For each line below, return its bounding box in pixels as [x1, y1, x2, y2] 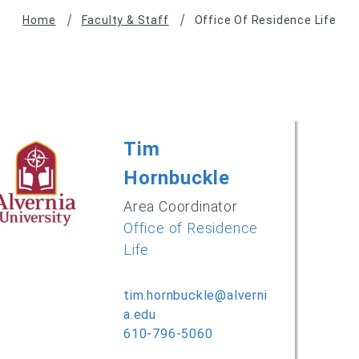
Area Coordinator [123, 197, 238, 215]
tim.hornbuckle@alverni [123, 287, 268, 303]
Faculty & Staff [81, 13, 169, 26]
